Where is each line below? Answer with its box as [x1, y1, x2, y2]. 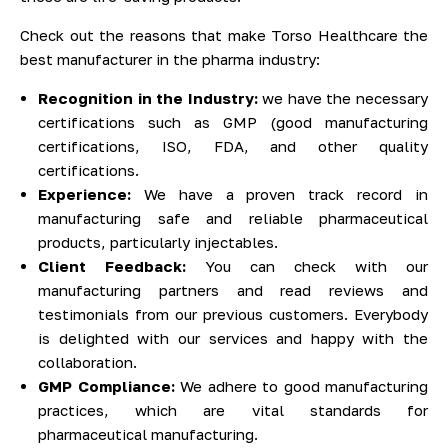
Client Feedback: [38, 257, 186, 276]
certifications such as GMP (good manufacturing [38, 113, 428, 132]
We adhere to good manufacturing [174, 377, 428, 396]
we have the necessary [257, 89, 429, 108]
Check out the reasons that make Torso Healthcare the [20, 26, 428, 45]
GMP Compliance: [38, 377, 175, 396]
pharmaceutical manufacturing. [38, 425, 258, 444]
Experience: [38, 185, 131, 204]
